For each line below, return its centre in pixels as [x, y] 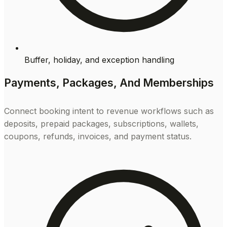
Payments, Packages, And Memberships [109, 83]
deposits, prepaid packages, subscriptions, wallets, [101, 123]
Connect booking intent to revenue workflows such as [109, 111]
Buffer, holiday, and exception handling [99, 60]
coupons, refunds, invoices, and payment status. [98, 136]
